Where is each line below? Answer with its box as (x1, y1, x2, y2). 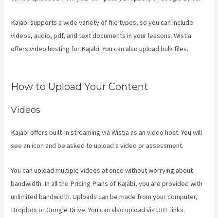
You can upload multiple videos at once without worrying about (11, 165, 193, 175)
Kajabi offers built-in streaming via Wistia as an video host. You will (11, 128, 202, 137)
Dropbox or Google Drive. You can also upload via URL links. (11, 205, 185, 214)
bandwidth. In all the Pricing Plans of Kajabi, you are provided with (11, 179, 203, 188)
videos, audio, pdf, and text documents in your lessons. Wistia (11, 31, 192, 40)
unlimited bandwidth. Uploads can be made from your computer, (11, 192, 198, 201)
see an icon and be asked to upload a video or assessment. (11, 141, 184, 150)
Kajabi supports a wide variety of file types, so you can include (11, 18, 194, 27)
